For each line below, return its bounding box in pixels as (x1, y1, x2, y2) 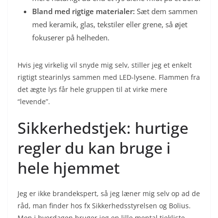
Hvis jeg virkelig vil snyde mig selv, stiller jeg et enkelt (18, 60, 192, 70)
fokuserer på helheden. (32, 32, 109, 42)
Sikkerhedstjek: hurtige (18, 117, 188, 138)
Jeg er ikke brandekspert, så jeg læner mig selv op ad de (18, 188, 200, 198)
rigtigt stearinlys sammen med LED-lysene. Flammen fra (18, 72, 200, 82)
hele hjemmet (18, 157, 120, 178)
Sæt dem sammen (135, 6, 198, 16)
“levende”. (18, 96, 50, 106)
